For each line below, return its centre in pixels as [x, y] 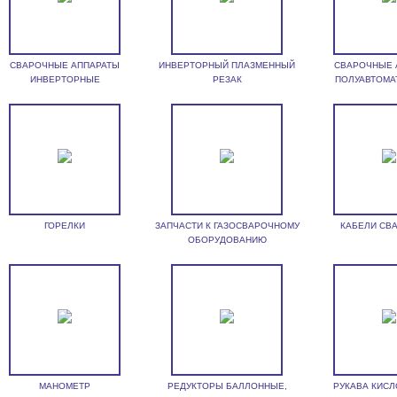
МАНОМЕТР [65, 386]
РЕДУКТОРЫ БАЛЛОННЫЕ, [227, 386]
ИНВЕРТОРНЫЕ [65, 79]
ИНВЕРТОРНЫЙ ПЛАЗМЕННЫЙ [227, 65]
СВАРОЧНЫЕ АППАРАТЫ [65, 65]
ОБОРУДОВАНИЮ [227, 240]
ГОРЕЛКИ [65, 226]
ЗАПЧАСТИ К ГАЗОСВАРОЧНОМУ [227, 226]
